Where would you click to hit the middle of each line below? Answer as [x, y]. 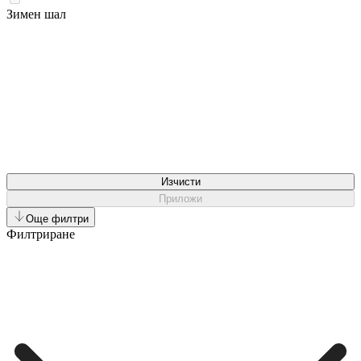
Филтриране [41, 234]
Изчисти [180, 181]
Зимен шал [36, 14]
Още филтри [57, 218]
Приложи [180, 198]
